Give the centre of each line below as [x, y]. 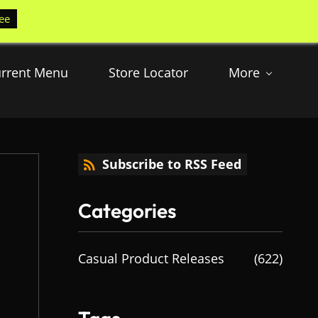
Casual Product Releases [151, 258]
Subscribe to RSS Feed [171, 164]
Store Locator [148, 72]
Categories [127, 210]
